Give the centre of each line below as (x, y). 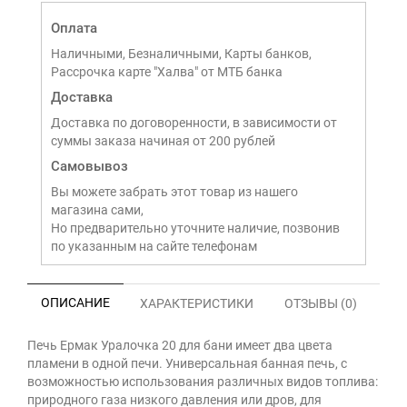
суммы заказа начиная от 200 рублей (163, 141)
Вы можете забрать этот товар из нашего (174, 192)
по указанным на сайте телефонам (154, 246)
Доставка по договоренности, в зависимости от (194, 123)
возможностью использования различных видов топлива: (203, 382)
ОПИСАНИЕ (75, 303)
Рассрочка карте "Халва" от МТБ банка (167, 72)
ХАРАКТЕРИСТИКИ (197, 303)
